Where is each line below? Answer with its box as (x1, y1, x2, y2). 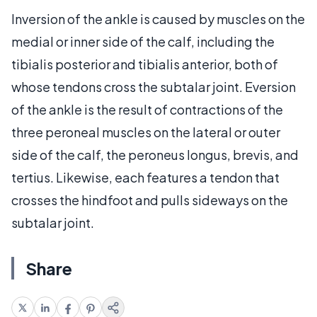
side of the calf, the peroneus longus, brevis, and (11, 146, 299, 163)
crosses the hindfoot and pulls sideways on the (11, 191, 288, 208)
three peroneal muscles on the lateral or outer (11, 123, 280, 140)
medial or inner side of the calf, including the (11, 33, 275, 50)
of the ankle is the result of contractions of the (11, 100, 283, 117)
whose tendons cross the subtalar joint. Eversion (11, 78, 296, 95)
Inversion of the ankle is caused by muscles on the (11, 10, 305, 27)
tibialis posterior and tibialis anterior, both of (11, 55, 278, 72)
